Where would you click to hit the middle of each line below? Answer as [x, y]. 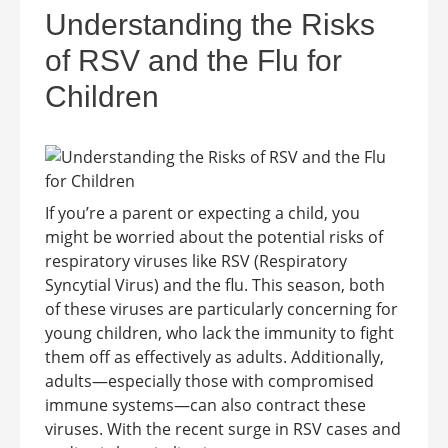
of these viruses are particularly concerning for [221, 309]
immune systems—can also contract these [205, 405]
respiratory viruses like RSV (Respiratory [196, 261]
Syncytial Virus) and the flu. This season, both [215, 285]
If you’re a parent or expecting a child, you [202, 213]
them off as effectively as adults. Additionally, [214, 357]
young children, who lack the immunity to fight [219, 333]
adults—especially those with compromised [209, 381]
